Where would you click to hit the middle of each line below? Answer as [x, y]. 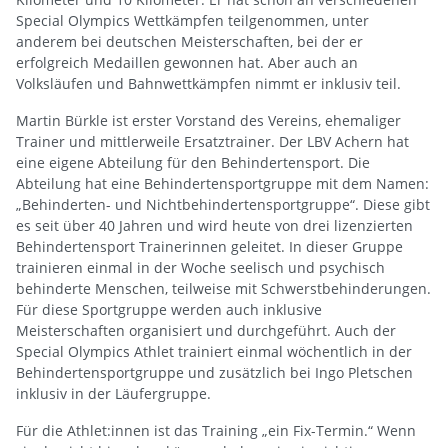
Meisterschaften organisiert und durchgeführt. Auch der [206, 330]
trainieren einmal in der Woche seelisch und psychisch [200, 267]
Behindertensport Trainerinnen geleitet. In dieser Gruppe [209, 246]
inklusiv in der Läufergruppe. [113, 393]
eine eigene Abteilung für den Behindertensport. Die [193, 162]
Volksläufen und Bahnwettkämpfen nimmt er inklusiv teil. [208, 83]
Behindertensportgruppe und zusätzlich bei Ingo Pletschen [214, 372]
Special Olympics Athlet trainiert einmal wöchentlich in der [214, 351]
